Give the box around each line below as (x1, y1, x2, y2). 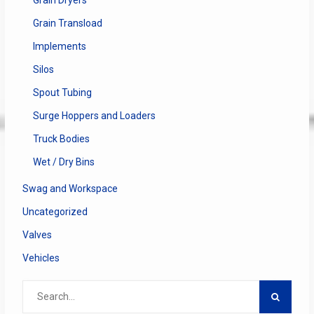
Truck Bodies (32, 132, 90, 144)
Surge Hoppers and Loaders (32, 109, 156, 121)
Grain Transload (32, 17, 102, 29)
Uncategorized (22, 205, 88, 217)
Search (21, 281, 53, 293)
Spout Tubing (32, 86, 92, 98)
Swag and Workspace (22, 182, 118, 194)
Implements (32, 40, 86, 52)
